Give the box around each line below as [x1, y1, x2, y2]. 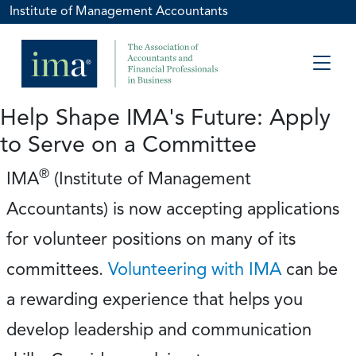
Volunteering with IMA [108, 258, 281, 280]
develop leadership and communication [6, 319, 311, 340]
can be [281, 258, 338, 280]
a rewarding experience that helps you [6, 288, 303, 310]
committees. [6, 258, 108, 280]
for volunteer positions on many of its [6, 228, 296, 250]
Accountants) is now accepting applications [6, 198, 339, 219]
